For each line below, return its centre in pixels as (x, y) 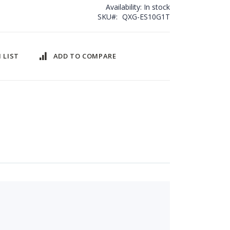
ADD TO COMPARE (85, 56)
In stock (157, 7)
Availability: (123, 7)
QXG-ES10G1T (146, 17)
